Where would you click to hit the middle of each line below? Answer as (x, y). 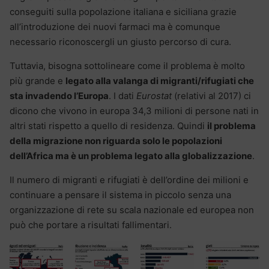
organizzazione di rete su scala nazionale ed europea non (132, 210)
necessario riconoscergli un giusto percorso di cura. (120, 41)
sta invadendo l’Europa (59, 95)
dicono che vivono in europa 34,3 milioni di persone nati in (134, 110)
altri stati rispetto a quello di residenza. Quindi (108, 125)
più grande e (38, 80)
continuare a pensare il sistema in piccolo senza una (120, 195)
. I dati (122, 95)
